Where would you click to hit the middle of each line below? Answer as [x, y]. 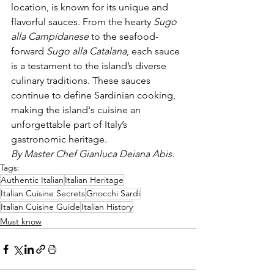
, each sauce [154, 51]
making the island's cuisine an [77, 110]
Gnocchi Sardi [113, 194]
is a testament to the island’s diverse [90, 66]
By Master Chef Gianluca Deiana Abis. [93, 154]
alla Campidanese [50, 37]
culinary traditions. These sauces [82, 81]
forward [29, 51]
